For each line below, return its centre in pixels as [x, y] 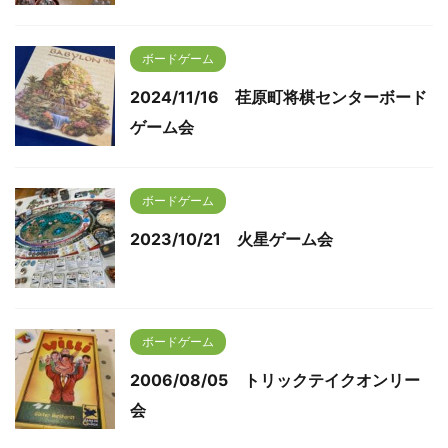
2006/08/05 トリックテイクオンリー [275, 380]
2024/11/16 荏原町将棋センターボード [278, 97]
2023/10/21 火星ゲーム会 [231, 239]
